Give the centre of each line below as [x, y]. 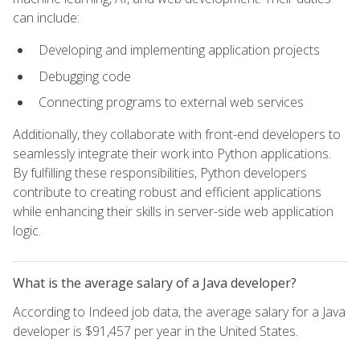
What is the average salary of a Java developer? [155, 283]
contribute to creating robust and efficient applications [167, 192]
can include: [46, 17]
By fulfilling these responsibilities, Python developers [160, 173]
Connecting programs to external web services [171, 102]
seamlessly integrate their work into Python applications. [172, 154]
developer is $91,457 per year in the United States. [155, 331]
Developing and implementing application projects [179, 49]
